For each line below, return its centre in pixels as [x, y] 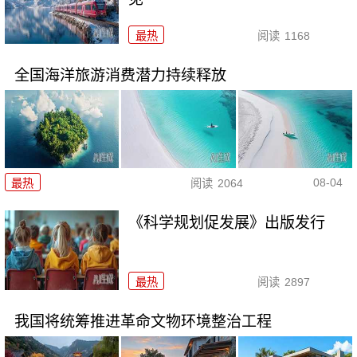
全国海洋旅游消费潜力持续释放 [120, 75]
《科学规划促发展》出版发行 [227, 222]
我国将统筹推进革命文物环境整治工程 [143, 321]
